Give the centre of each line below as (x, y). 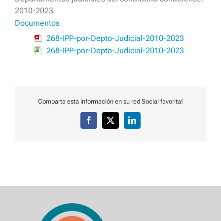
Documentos (37, 23)
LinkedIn (146, 124)
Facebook (103, 124)
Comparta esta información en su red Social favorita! (110, 102)
